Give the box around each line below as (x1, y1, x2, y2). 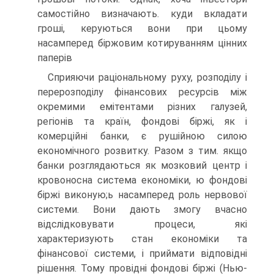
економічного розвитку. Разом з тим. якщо (37, 145, 247, 157)
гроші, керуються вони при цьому (37, 23, 247, 34)
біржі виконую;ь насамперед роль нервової (37, 189, 247, 201)
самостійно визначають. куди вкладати (37, 8, 247, 20)
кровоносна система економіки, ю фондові (37, 174, 247, 186)
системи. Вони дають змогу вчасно (37, 204, 247, 215)
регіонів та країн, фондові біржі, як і (37, 116, 247, 127)
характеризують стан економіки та (37, 233, 247, 245)
